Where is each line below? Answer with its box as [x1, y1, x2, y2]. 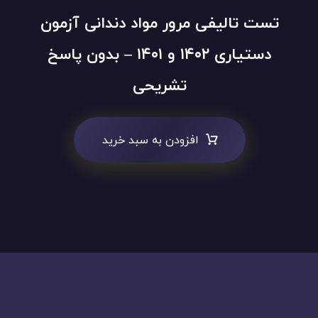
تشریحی [132, 75, 187, 97]
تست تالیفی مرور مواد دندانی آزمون [40, 12, 279, 35]
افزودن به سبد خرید [102, 132, 199, 148]
